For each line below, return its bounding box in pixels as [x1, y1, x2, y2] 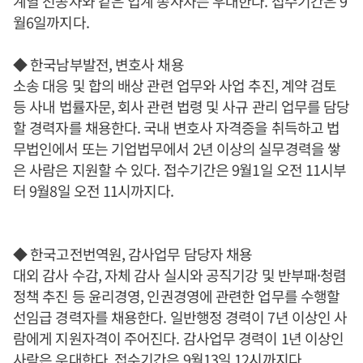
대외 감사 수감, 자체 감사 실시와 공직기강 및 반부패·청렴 [13, 264, 347, 286]
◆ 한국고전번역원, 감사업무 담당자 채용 [13, 243, 253, 265]
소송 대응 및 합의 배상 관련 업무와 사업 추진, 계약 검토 [13, 75, 337, 96]
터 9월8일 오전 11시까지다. [13, 180, 173, 202]
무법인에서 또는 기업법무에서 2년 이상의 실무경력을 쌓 [13, 138, 341, 160]
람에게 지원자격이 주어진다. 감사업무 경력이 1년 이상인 [13, 327, 344, 349]
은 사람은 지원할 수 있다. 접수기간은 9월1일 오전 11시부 [13, 159, 347, 181]
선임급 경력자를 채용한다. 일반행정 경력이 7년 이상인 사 [13, 306, 348, 328]
